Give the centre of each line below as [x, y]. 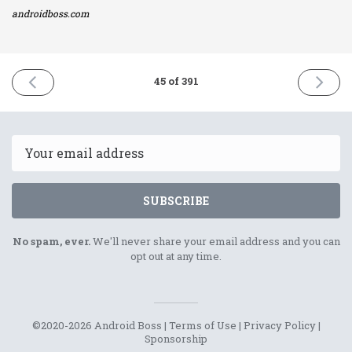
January [56, 121]
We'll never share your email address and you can [215, 241]
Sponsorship [176, 338]
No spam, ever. [51, 241]
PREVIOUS [66, 80]
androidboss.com [51, 13]
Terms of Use [202, 325]
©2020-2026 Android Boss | [100, 325]
